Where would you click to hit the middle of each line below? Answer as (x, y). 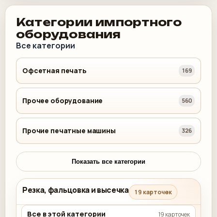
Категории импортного (99, 22)
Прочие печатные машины (69, 130)
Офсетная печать (54, 70)
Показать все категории (108, 161)
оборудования (69, 34)
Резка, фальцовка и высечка (76, 190)
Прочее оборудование (63, 100)
